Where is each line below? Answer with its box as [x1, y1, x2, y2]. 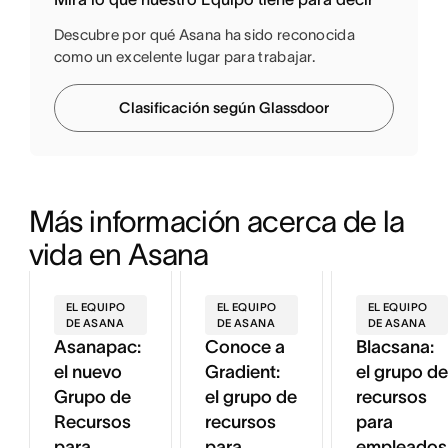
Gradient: [204, 362, 280, 383]
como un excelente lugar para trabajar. [53, 48, 316, 66]
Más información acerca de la [28, 205, 405, 239]
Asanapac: [53, 337, 141, 358]
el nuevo [53, 362, 122, 383]
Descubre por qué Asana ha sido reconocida [53, 26, 355, 44]
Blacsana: [355, 337, 434, 358]
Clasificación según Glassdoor [119, 99, 329, 117]
